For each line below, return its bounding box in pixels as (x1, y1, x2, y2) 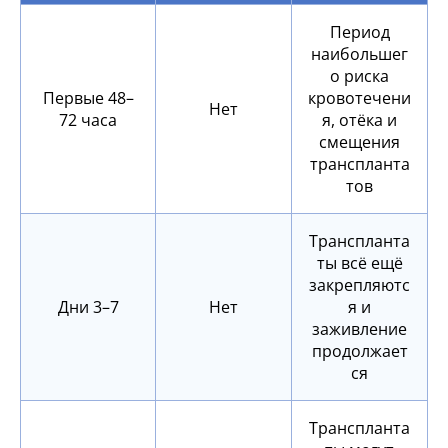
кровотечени (308, 87, 411, 110)
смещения (319, 131, 400, 154)
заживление (312, 318, 407, 341)
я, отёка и (322, 109, 397, 132)
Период (329, 21, 390, 44)
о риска (330, 65, 389, 88)
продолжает (311, 340, 408, 363)
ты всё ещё (316, 252, 403, 275)
